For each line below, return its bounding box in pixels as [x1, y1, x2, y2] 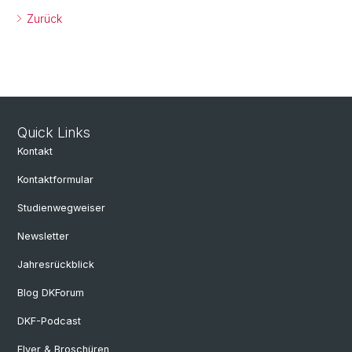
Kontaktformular [17, 174, 93, 185]
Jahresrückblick [17, 258, 94, 270]
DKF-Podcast [17, 315, 81, 327]
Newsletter [17, 230, 69, 242]
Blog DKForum [17, 287, 84, 299]
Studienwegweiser [17, 202, 105, 214]
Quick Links [17, 124, 90, 141]
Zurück [24, 12, 62, 25]
